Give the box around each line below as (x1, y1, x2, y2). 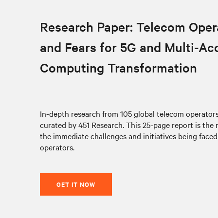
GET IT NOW (56, 180, 95, 189)
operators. (40, 142, 74, 152)
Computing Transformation (40, 59, 197, 75)
